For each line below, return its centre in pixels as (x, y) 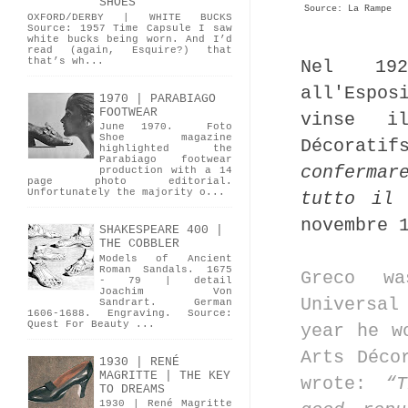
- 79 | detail (166, 280)
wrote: (343, 383)
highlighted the (166, 149)
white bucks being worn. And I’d (130, 40)
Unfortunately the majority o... (126, 193)
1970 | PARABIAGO (158, 98)
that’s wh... (66, 61)
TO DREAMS (132, 389)
